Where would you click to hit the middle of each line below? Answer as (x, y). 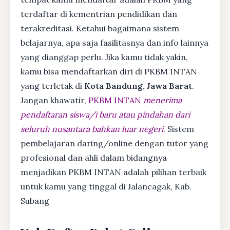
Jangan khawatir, (54, 100)
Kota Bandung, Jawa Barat (138, 85)
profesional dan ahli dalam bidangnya (94, 157)
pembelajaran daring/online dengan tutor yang (114, 143)
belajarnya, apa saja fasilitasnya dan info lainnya (114, 42)
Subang (35, 200)
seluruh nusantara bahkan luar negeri (92, 129)
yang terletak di (52, 85)
